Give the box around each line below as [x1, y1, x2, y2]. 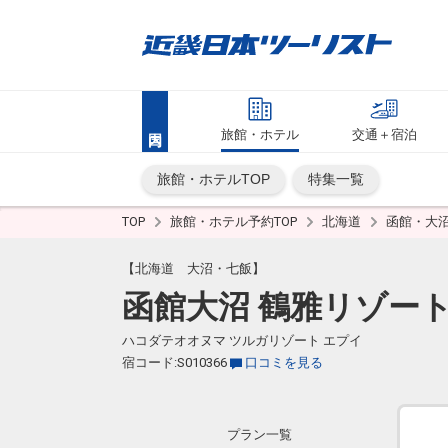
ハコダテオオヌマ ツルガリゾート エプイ [122, 333, 362, 348]
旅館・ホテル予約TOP [170, 214, 300, 229]
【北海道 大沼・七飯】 [122, 261, 265, 276]
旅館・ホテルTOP [157, 171, 270, 187]
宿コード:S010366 [122, 355, 227, 370]
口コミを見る [245, 355, 323, 370]
